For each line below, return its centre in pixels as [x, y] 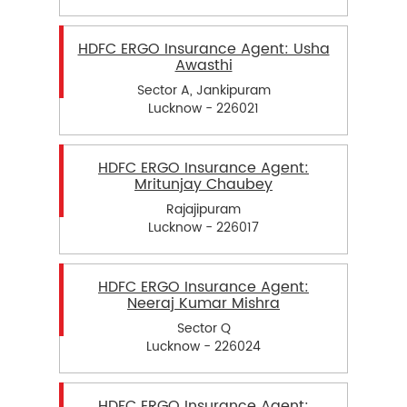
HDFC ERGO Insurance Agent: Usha [203, 49]
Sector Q [203, 329]
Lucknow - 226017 [203, 228]
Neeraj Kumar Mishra [203, 304]
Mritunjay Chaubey [203, 184]
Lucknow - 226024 [203, 347]
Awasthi [203, 65]
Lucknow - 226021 [203, 108]
